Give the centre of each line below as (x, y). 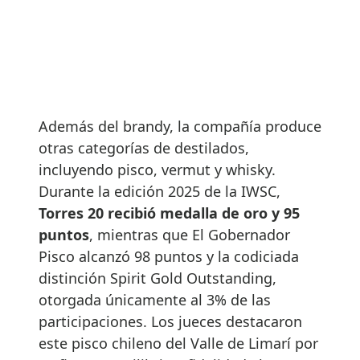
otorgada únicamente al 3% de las (155, 299)
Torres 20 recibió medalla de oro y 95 (169, 213)
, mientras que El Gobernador (190, 234)
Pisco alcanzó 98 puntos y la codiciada (169, 256)
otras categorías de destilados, (144, 147)
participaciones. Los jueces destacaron (170, 321)
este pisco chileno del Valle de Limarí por (178, 343)
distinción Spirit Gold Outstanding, (157, 278)
